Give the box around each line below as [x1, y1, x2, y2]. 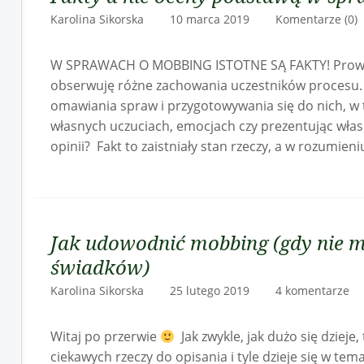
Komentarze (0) [275, 11, 357, 27]
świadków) [50, 253, 149, 280]
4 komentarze [275, 283, 349, 298]
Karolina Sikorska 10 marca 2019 [50, 11, 275, 27]
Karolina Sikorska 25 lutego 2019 [50, 283, 275, 298]
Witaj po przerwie [50, 327, 160, 345]
